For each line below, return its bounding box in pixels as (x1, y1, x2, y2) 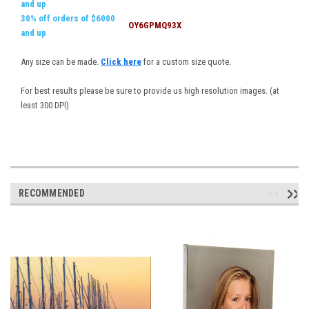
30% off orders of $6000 (21, 13, 115, 24)
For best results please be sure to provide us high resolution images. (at (21, 86, 279, 97)
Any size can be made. (21, 57, 101, 68)
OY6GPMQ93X (128, 20, 181, 31)
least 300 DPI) (21, 100, 71, 111)
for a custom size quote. (141, 57, 231, 68)
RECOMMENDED (19, 188, 85, 199)
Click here (101, 57, 141, 68)
